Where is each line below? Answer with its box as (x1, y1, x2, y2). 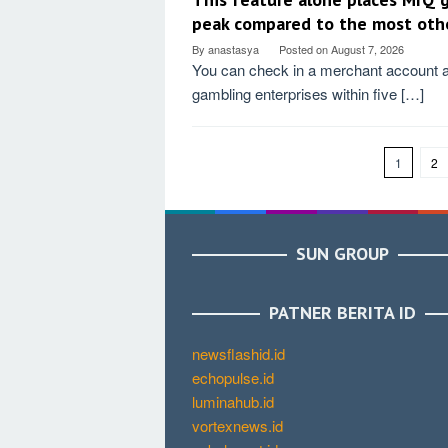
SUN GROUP (295, 241, 389, 265)
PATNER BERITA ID (268, 300, 416, 324)
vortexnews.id (192, 414, 283, 436)
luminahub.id (192, 390, 274, 412)
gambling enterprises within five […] (192, 83, 424, 104)
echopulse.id (192, 366, 274, 388)
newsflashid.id (192, 342, 285, 364)
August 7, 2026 (331, 41, 404, 57)
